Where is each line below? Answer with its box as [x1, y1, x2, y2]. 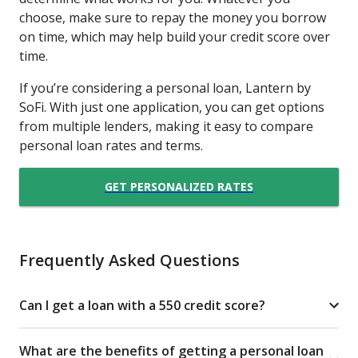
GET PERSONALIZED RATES [105, 179, 253, 195]
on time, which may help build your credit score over [19, 27, 330, 46]
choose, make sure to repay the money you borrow [19, 8, 326, 26]
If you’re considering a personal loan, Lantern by [19, 78, 311, 97]
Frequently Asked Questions [19, 249, 240, 271]
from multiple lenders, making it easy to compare [19, 117, 313, 135]
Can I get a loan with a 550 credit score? [19, 296, 265, 314]
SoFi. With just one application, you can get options [19, 97, 324, 116]
